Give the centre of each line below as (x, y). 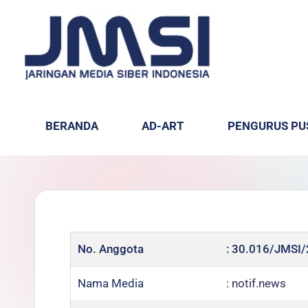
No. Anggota (111, 249)
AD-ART (163, 126)
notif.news (259, 283)
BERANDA (72, 126)
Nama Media (111, 283)
